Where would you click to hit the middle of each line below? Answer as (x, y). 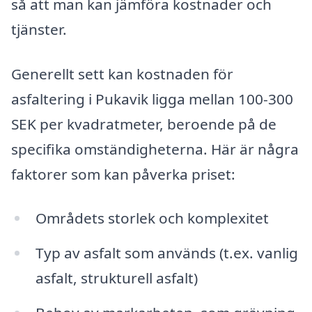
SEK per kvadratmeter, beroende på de (144, 124)
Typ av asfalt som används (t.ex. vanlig (166, 253)
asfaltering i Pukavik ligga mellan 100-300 (152, 99)
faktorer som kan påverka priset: (123, 174)
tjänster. (39, 29)
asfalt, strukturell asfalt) (116, 278)
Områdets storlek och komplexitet (152, 218)
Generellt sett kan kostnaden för (122, 73)
